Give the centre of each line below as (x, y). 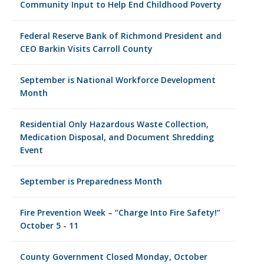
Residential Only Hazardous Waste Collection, (114, 124)
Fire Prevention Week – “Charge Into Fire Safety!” (120, 212)
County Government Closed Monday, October (113, 257)
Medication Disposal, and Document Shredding (117, 137)
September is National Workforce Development (118, 80)
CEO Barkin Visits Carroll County (86, 49)
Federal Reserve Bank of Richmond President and (121, 36)
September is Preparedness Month (91, 181)
